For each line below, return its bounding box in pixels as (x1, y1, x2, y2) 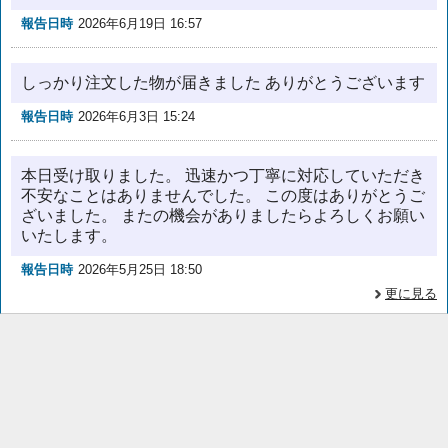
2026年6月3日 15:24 (78, 109, 195, 125)
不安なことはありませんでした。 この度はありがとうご (21, 187, 425, 205)
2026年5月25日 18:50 (78, 262, 202, 278)
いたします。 (21, 227, 117, 245)
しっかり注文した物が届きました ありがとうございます (21, 74, 425, 92)
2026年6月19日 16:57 (78, 16, 202, 32)
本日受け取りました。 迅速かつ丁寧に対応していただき (21, 167, 425, 185)
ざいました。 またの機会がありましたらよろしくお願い (21, 207, 425, 225)
